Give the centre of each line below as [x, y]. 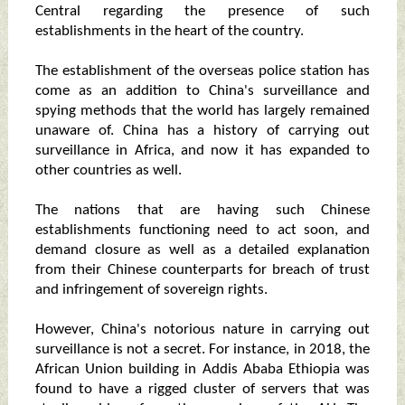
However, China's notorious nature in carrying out [202, 330]
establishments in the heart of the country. [169, 32]
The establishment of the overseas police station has [202, 71]
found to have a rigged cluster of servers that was [202, 390]
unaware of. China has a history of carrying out [202, 131]
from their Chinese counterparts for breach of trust [202, 270]
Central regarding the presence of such [202, 12]
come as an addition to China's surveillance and [202, 91]
